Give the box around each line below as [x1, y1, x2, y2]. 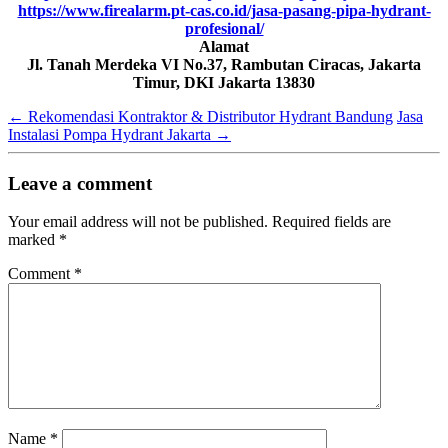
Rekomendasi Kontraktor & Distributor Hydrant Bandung [24, 107, 393, 125]
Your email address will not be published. [8, 213, 268, 231]
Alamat [199, 37, 249, 55]
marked [8, 231, 59, 249]
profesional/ [184, 19, 264, 37]
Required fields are [272, 213, 391, 231]
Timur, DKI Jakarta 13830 [133, 73, 315, 91]
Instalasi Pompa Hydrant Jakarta [8, 125, 215, 143]
